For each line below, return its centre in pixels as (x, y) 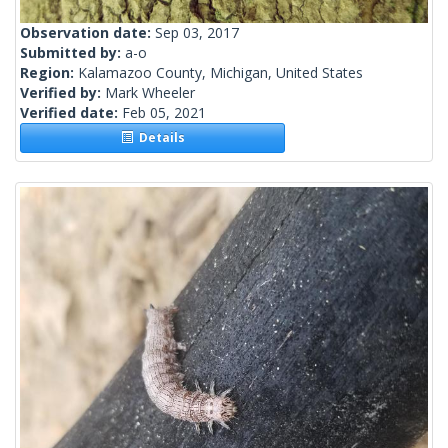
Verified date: (71, 113)
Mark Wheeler (150, 93)
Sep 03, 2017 (197, 33)
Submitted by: (72, 53)
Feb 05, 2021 (164, 113)
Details (158, 138)
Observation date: (87, 33)
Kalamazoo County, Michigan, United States (220, 73)
